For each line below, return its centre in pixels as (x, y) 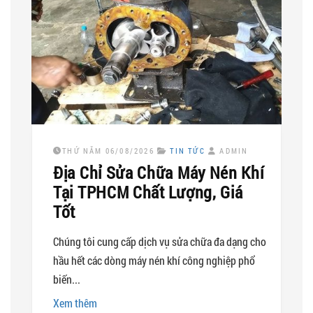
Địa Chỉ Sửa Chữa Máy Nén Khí (159, 172)
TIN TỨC (188, 150)
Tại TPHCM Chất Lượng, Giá (148, 192)
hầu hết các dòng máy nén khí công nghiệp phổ (154, 260)
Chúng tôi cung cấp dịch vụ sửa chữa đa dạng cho (160, 241)
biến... (67, 279)
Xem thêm (75, 303)
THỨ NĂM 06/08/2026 (108, 150)
